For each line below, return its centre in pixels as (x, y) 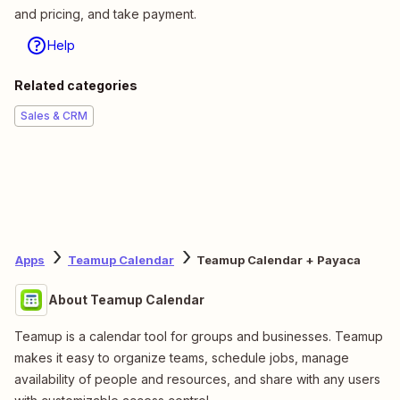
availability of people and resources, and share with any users (197, 379)
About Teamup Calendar (126, 299)
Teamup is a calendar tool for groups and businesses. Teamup (199, 336)
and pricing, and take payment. (105, 13)
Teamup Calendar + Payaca (279, 260)
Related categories (76, 85)
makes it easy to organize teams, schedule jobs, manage (182, 357)
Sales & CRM (54, 115)
